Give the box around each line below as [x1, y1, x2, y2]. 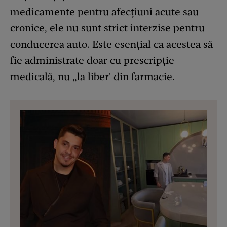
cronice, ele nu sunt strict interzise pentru [10, 22, 205, 34]
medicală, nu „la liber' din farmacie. [10, 70, 175, 83]
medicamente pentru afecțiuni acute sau [10, 6, 199, 18]
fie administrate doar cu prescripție [10, 54, 174, 66]
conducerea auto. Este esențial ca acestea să [10, 38, 213, 50]
